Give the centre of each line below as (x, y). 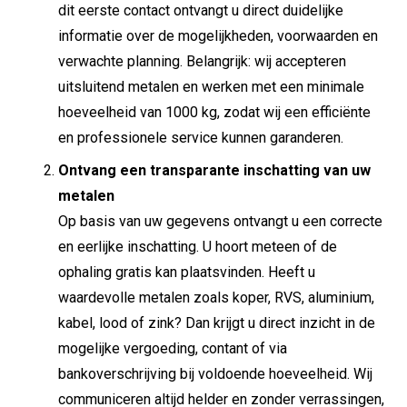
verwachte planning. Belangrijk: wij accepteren (202, 62)
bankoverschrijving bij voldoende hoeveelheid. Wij (215, 374)
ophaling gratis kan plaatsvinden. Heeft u (187, 273)
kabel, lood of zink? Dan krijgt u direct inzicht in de (217, 323)
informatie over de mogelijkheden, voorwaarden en (218, 36)
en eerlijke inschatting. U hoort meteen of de (198, 247)
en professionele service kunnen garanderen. (201, 138)
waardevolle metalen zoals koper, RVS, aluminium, (216, 298)
